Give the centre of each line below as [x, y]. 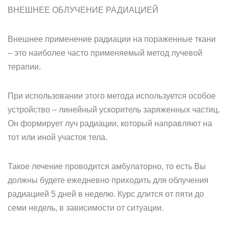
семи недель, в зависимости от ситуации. [86, 208]
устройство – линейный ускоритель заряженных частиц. [114, 110]
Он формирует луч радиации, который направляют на [110, 123]
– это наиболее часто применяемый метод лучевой [105, 53]
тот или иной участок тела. [58, 137]
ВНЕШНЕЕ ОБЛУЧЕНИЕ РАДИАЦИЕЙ [83, 10]
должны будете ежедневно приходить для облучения [108, 180]
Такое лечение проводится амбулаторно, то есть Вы [107, 166]
